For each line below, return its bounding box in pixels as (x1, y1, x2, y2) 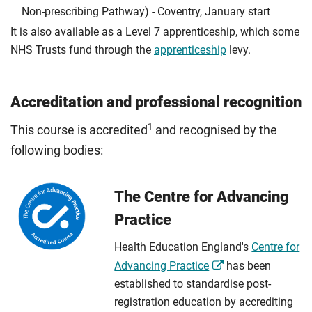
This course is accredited (10, 123, 148, 137)
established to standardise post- (114, 277, 272, 290)
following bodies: (10, 143, 103, 157)
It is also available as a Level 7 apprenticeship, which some (10, 25, 299, 38)
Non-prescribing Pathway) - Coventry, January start (22, 5, 270, 18)
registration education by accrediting (114, 295, 294, 309)
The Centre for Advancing (114, 187, 290, 205)
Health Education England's (114, 240, 252, 253)
